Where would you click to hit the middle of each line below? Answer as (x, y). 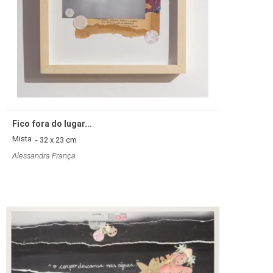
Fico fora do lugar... (52, 124)
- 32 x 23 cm (54, 140)
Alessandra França (44, 156)
